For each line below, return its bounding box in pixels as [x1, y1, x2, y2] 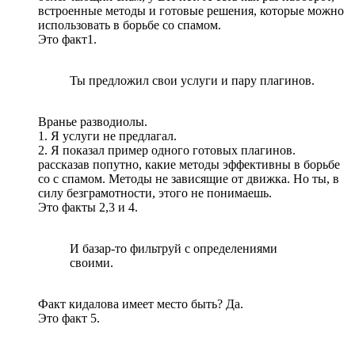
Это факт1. [38, 32, 97, 46]
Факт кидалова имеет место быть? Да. [38, 296, 243, 311]
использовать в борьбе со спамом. [38, 17, 221, 32]
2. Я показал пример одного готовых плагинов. [38, 143, 296, 157]
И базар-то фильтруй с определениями [70, 241, 277, 255]
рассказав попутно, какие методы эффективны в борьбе [38, 157, 340, 171]
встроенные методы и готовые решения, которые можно [38, 3, 344, 17]
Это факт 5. [38, 311, 100, 325]
